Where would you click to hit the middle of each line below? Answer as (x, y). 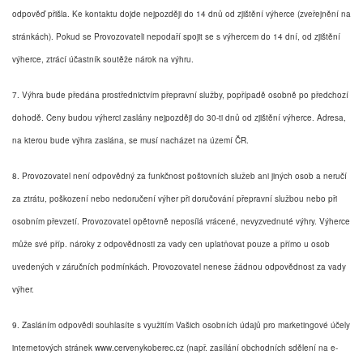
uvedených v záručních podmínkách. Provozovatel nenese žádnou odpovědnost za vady (179, 266)
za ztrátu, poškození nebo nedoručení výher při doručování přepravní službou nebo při (175, 198)
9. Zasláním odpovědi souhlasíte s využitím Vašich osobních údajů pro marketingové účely (181, 325)
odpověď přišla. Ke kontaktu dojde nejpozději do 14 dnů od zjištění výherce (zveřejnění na (181, 13)
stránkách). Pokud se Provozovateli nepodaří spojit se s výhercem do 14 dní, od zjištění (176, 36)
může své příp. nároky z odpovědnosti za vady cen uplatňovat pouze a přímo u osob (171, 243)
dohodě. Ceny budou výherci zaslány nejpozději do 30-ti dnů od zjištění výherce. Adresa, (179, 117)
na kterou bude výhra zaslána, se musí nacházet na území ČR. (130, 140)
